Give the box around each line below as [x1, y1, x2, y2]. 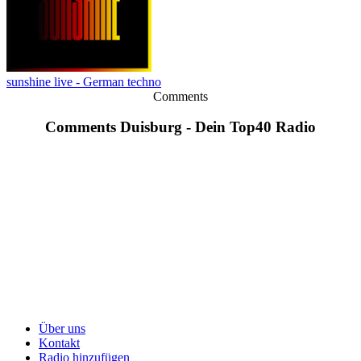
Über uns [39, 322, 85, 336]
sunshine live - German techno [6, 74, 161, 89]
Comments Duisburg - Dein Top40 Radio [45, 118, 316, 136]
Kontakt [39, 336, 80, 351]
